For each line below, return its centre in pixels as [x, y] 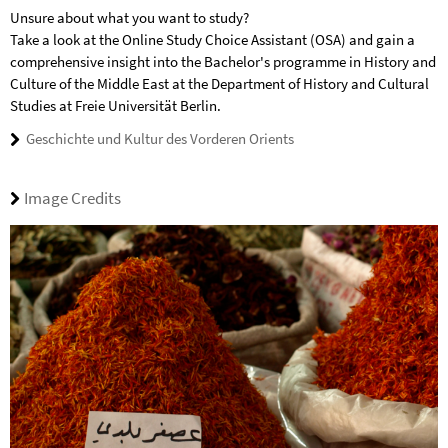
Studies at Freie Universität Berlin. [115, 106]
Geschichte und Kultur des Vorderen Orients [160, 139]
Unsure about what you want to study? [129, 18]
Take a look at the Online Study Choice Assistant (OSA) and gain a [212, 40]
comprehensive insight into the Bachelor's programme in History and [223, 62]
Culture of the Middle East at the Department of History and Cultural [219, 84]
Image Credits [72, 197]
